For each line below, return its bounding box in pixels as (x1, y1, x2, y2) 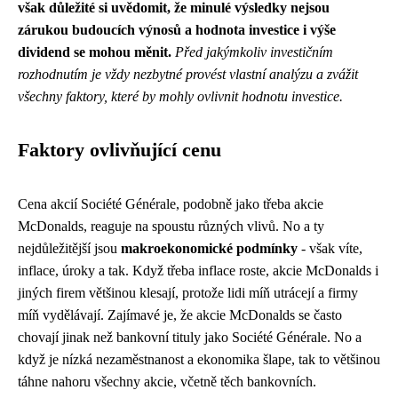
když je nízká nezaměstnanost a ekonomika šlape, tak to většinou (18, 352, 380, 367)
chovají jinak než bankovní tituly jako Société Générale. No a (18, 330, 362, 345)
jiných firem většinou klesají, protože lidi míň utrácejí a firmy (18, 285, 358, 300)
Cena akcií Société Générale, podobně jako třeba (18, 196, 294, 211)
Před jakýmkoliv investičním (175, 44, 333, 60)
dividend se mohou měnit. (18, 44, 171, 60)
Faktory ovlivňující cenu (18, 139, 221, 161)
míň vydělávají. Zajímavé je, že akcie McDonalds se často (18, 307, 342, 322)
